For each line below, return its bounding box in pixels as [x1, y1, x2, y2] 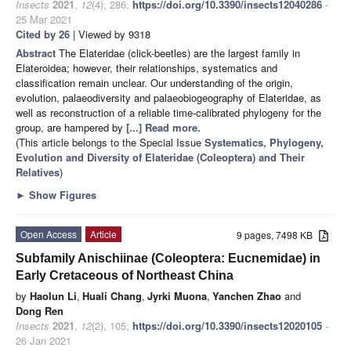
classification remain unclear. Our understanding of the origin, [16, 74, 293, 90]
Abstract [16, 45, 59, 60]
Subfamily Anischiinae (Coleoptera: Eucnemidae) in [16, 251, 320, 265]
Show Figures [26, 186, 96, 202]
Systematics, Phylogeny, [204, 134, 324, 150]
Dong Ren [16, 302, 63, 318]
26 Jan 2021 [16, 332, 71, 348]
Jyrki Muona [147, 288, 207, 303]
